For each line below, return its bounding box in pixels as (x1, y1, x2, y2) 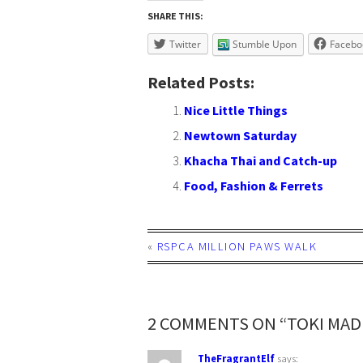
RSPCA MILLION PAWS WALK (156, 238, 318, 254)
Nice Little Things (184, 101, 288, 118)
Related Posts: (147, 71, 254, 92)
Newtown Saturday (184, 126, 297, 143)
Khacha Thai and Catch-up (184, 152, 337, 169)
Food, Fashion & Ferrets (184, 177, 323, 194)
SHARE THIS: (147, 9, 203, 22)
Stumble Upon (233, 36, 297, 51)
